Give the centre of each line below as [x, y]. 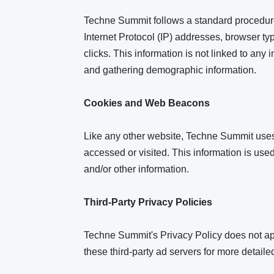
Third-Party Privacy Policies [149, 202]
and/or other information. [136, 169]
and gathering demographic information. [170, 70]
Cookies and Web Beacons [148, 103]
